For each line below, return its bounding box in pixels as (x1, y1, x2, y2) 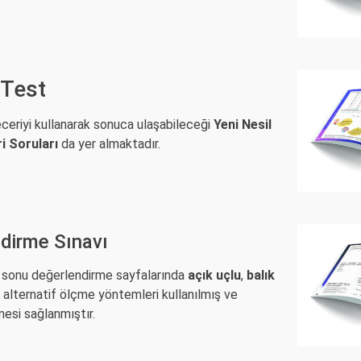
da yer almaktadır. (58, 136, 160, 152)
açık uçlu (188, 268, 241, 284)
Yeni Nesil (214, 117, 272, 133)
